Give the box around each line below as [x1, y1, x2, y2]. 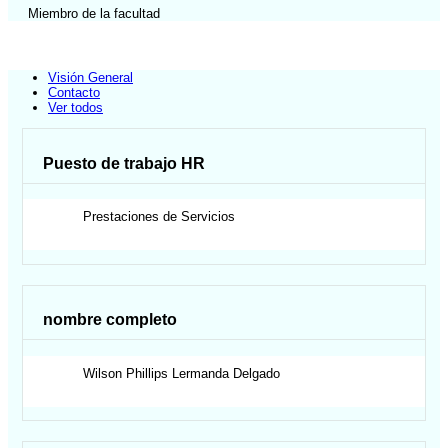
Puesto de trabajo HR [43, 154, 206, 172]
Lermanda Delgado [172, 365, 281, 381]
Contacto [48, 84, 100, 100]
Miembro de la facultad [28, 6, 160, 22]
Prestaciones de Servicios [83, 209, 236, 225]
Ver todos [48, 99, 103, 115]
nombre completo [43, 311, 178, 329]
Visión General [48, 69, 133, 85]
